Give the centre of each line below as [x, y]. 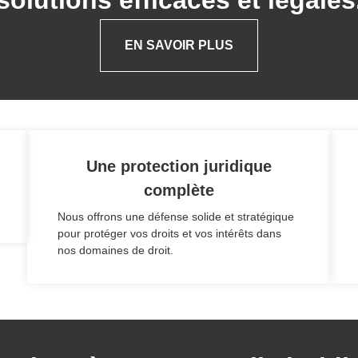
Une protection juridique [179, 167]
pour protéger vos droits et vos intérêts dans [169, 234]
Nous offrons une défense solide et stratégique [176, 217]
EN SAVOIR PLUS [179, 45]
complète [179, 191]
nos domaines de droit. [115, 251]
